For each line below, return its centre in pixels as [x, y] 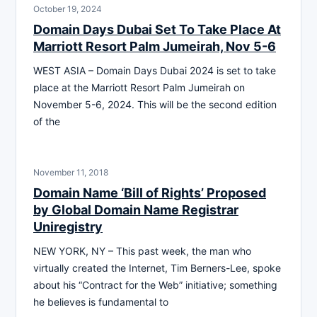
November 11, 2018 [71, 172]
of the [47, 121]
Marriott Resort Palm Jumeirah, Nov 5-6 [155, 46]
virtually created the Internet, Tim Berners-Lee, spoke [157, 267]
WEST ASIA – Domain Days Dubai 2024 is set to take [155, 70]
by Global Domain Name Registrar [136, 209]
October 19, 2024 [68, 8]
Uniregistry [68, 226]
